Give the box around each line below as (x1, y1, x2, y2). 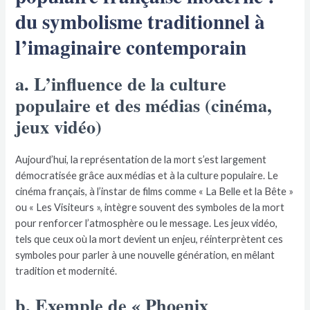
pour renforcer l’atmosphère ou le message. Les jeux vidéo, (15, 217, 278, 229)
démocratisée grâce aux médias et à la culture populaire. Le (15, 169, 279, 181)
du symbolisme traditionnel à (15, 6, 266, 36)
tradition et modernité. (15, 264, 118, 277)
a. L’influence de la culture (15, 70, 227, 97)
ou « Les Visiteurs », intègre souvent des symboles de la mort (15, 201, 285, 213)
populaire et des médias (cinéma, (15, 91, 273, 118)
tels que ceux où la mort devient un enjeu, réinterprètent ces (15, 232, 284, 245)
